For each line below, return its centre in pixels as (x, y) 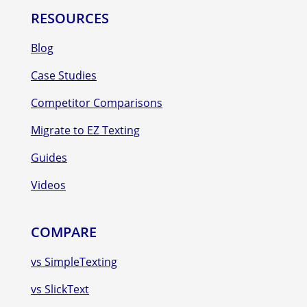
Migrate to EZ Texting (85, 130)
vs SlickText (60, 289)
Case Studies (64, 75)
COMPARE (64, 232)
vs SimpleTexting (74, 261)
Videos (48, 185)
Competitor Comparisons (97, 102)
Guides (49, 157)
